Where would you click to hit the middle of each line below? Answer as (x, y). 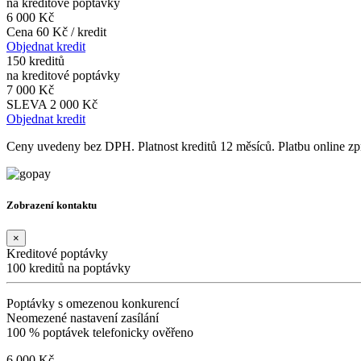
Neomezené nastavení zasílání (83, 318)
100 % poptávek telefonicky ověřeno (100, 333)
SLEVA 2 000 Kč (52, 104)
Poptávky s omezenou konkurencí (93, 304)
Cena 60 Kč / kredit (56, 31)
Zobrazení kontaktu (52, 205)
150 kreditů (35, 60)
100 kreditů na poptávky (68, 268)
